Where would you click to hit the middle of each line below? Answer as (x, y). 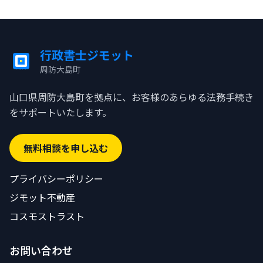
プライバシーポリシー (56, 178)
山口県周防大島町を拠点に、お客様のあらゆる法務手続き (131, 97)
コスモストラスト (47, 216)
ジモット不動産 (42, 197)
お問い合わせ (41, 250)
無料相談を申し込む (66, 148)
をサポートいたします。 (60, 112)
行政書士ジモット (87, 55)
